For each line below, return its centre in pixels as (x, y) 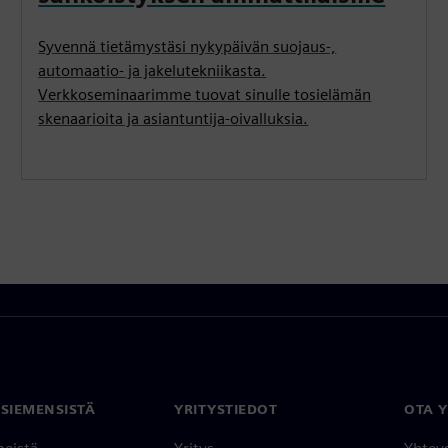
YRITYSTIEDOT (225, 408)
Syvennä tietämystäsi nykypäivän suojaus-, (187, 46)
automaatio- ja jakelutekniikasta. (152, 70)
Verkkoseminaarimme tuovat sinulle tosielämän (205, 94)
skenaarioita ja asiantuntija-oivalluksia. (173, 118)
